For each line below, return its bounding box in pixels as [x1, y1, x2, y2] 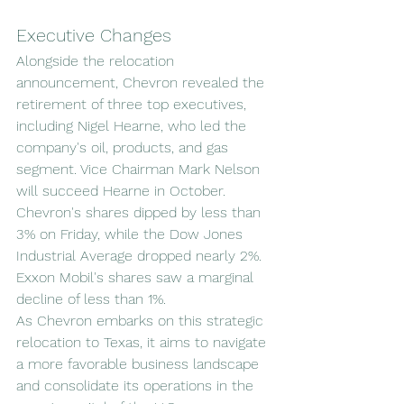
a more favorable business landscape [16, 354, 263, 372]
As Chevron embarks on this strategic [16, 311, 268, 329]
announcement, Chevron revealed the [16, 73, 269, 91]
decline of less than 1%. [16, 289, 166, 308]
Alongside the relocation [16, 51, 179, 69]
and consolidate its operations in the [16, 376, 258, 394]
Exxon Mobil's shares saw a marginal [16, 268, 258, 286]
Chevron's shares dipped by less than [16, 203, 265, 221]
